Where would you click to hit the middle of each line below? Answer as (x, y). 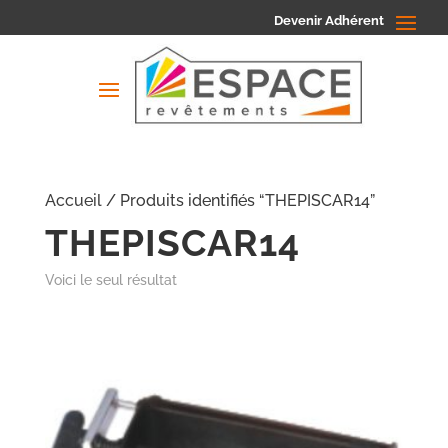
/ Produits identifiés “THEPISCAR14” (238, 201)
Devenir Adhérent (329, 20)
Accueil (73, 201)
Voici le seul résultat (110, 280)
